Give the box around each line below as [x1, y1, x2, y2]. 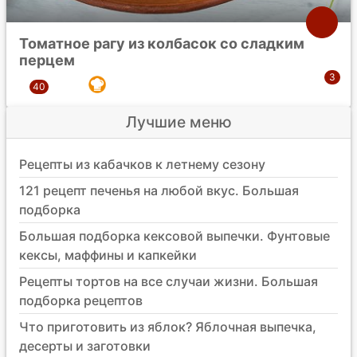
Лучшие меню [125, 112, 232, 131]
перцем [19, 51, 75, 69]
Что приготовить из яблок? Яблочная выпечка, [19, 318, 316, 335]
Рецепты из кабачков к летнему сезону [19, 155, 265, 172]
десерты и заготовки [19, 337, 151, 354]
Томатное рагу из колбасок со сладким [19, 34, 304, 52]
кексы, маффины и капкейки [19, 246, 197, 263]
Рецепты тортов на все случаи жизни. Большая [19, 273, 318, 289]
